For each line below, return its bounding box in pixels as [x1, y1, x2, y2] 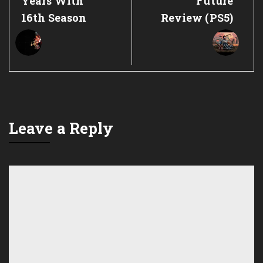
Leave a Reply [9, 117, 114, 138]
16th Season [21, 10, 87, 25]
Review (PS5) [160, 10, 233, 25]
